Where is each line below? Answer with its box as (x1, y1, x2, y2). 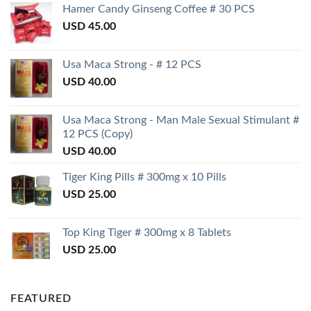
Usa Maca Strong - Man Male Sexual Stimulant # (62, 114, 299, 126)
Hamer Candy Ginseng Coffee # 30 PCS (62, 3, 255, 15)
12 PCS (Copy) (62, 128, 133, 140)
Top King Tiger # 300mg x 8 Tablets (62, 226, 231, 238)
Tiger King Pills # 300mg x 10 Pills (62, 171, 226, 183)
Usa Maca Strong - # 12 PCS (62, 58, 201, 70)
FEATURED (10, 292, 72, 304)
